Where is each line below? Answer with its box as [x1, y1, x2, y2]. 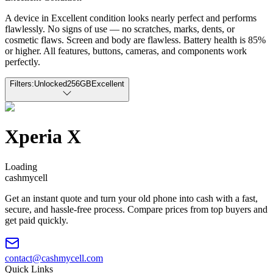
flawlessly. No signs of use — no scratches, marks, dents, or [5, 23, 235, 34]
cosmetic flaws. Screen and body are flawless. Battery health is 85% [5, 34, 266, 45]
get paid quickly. [5, 214, 68, 225]
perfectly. [5, 56, 40, 67]
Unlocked [34, 79, 67, 88]
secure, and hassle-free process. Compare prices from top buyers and [5, 204, 268, 214]
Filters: [10, 79, 34, 88]
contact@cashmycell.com [5, 252, 103, 263]
